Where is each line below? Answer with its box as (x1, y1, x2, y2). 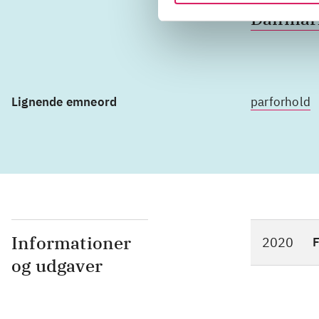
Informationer (11, 231, 132, 254)
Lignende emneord (11, 94, 117, 110)
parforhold (251, 94, 310, 110)
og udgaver (11, 254, 103, 277)
